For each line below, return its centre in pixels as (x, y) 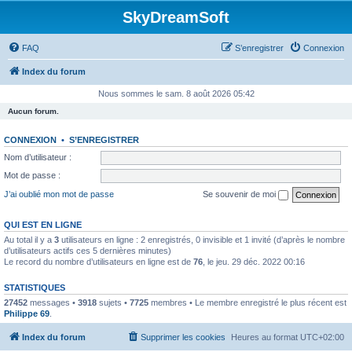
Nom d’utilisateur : (38, 157)
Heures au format (266, 337)
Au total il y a (29, 239)
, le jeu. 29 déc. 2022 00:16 (254, 261)
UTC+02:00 (322, 337)
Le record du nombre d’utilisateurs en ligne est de (99, 261)
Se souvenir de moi (240, 194)
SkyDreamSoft (176, 17)
